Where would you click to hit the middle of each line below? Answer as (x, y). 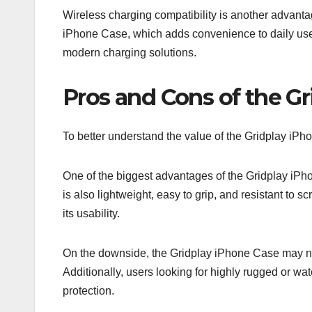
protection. (88, 291)
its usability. (91, 214)
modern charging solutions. (130, 52)
